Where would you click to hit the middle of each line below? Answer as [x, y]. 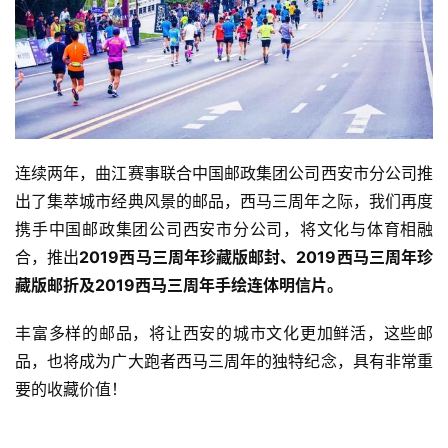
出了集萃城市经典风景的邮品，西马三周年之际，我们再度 [224, 200]
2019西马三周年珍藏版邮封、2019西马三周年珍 [256, 256]
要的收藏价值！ [73, 388]
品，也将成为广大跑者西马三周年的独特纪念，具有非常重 [224, 360]
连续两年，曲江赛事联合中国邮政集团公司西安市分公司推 [224, 172]
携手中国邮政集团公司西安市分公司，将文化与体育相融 [224, 228]
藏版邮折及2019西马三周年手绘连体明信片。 [179, 284]
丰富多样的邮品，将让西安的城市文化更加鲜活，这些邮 [224, 332]
